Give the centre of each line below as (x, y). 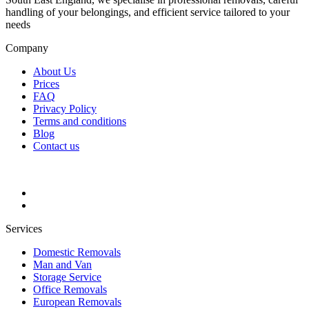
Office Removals (70, 289)
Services (24, 228)
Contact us (56, 146)
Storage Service (67, 277)
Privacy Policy (65, 108)
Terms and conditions (80, 121)
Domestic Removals (77, 252)
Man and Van (62, 264)
